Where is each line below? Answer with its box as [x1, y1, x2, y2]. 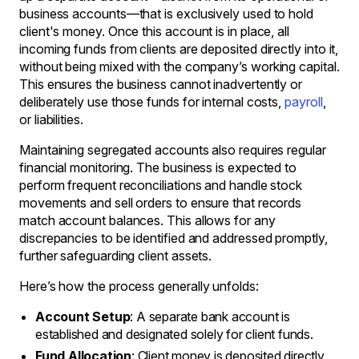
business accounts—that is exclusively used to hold [19, 6, 314, 22]
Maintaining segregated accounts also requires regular [19, 142, 326, 158]
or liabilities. [19, 111, 83, 127]
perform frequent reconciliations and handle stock [19, 177, 303, 193]
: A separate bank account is [130, 309, 290, 325]
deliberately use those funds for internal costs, [19, 94, 282, 110]
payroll [281, 94, 323, 110]
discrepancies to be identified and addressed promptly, [19, 230, 328, 246]
